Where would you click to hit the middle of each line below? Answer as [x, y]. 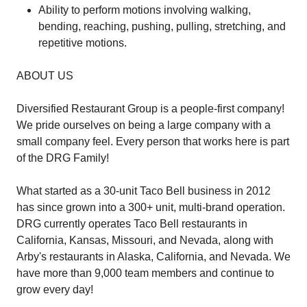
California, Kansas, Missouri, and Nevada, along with [145, 240]
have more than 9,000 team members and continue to [145, 273]
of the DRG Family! [63, 158]
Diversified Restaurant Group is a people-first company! [150, 109]
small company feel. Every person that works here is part [153, 142]
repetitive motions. [83, 43]
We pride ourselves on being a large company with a [144, 125]
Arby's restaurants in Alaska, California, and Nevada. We [153, 257]
